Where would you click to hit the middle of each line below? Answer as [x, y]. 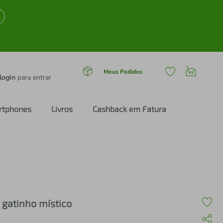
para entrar [33, 77]
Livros [62, 109]
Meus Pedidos [123, 71]
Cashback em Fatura [129, 109]
